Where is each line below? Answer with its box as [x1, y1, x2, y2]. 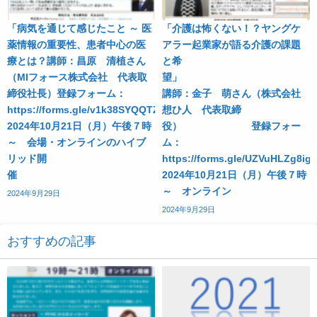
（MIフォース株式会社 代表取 [7, 71, 147, 82]
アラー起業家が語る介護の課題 [162, 39, 301, 50]
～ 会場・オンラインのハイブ [7, 137, 146, 147]
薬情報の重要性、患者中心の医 [7, 39, 146, 50]
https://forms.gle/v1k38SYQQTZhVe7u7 [7, 104, 224, 115]
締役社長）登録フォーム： [7, 88, 126, 98]
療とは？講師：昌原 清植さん [7, 55, 146, 66]
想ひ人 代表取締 [162, 104, 241, 115]
